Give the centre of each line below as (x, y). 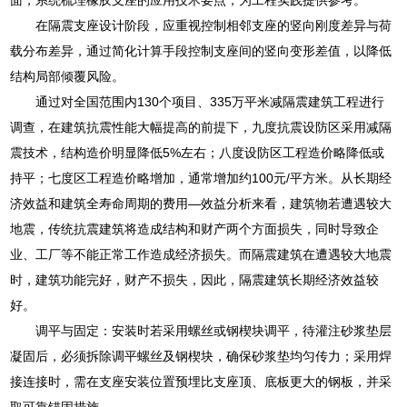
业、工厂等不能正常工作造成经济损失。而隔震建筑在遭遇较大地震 (201, 254)
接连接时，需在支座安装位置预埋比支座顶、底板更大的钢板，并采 (201, 381)
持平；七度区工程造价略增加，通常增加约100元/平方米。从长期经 (201, 178)
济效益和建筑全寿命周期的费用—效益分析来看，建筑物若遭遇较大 (201, 203)
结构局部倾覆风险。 (68, 76)
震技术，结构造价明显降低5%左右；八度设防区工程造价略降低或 (198, 152)
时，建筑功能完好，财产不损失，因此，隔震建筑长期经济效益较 (195, 279)
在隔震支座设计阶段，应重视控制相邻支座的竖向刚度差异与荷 (214, 25)
